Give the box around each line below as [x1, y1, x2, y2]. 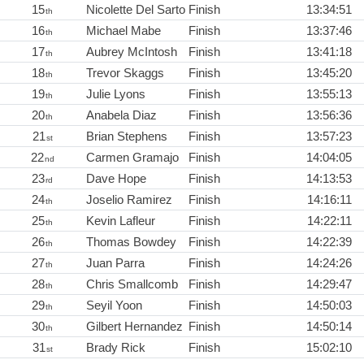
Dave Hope [86, 171, 146, 186]
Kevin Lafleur [86, 214, 155, 228]
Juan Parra [86, 256, 145, 271]
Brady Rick [86, 340, 145, 355]
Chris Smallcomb [86, 277, 178, 292]
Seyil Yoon [86, 298, 142, 313]
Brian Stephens [86, 129, 167, 144]
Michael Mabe [86, 24, 161, 38]
